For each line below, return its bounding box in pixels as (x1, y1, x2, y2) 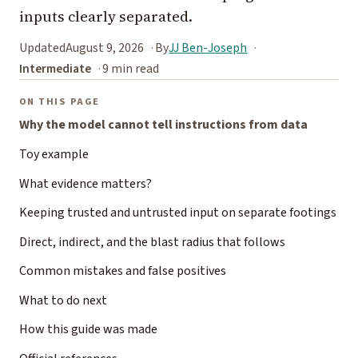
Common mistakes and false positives (19, 262, 226, 280)
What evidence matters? (19, 174, 152, 193)
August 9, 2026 (66, 39, 144, 58)
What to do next (19, 291, 107, 309)
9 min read (102, 59, 160, 78)
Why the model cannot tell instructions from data (19, 116, 308, 134)
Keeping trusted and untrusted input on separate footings (19, 204, 336, 222)
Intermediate (19, 59, 91, 78)
